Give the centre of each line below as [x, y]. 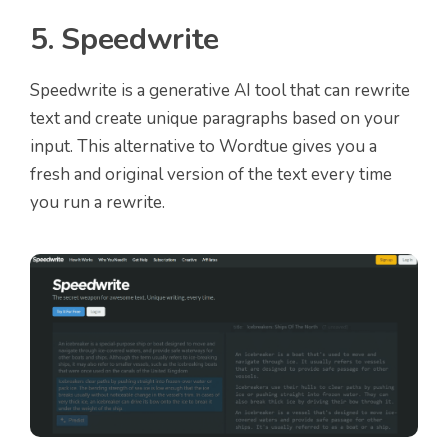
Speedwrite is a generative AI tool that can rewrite [220, 90]
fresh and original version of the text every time [211, 174]
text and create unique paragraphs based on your [215, 118]
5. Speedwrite [125, 39]
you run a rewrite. [97, 202]
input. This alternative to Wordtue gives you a [203, 146]
